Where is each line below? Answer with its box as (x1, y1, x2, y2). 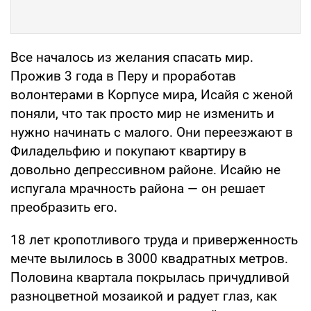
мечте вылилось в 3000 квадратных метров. (10, 250, 288, 267)
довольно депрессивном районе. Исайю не (10, 161, 280, 178)
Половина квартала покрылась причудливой (10, 269, 289, 285)
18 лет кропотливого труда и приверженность (10, 231, 298, 248)
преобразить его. (10, 199, 117, 215)
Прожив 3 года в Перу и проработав (10, 67, 236, 84)
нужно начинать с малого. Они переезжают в (10, 124, 293, 140)
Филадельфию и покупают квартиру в (10, 142, 246, 159)
